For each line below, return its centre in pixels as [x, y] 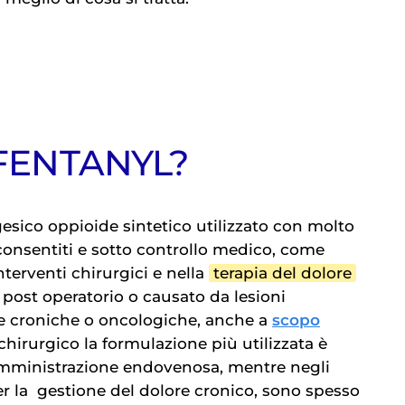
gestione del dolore [114, 391]
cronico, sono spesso [275, 391]
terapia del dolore [283, 273]
